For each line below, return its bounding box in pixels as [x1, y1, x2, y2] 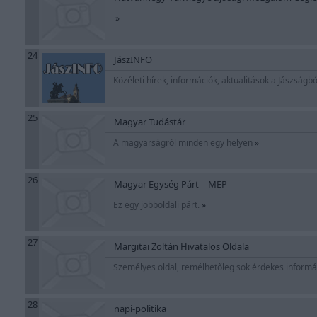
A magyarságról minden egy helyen [113, 137, 255, 149]
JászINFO [114, 53, 152, 66]
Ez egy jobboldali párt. [113, 199, 202, 211]
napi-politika [114, 302, 166, 315]
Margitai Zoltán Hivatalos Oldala [114, 240, 249, 253]
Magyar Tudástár [114, 115, 185, 128]
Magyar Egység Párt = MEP [114, 178, 227, 190]
